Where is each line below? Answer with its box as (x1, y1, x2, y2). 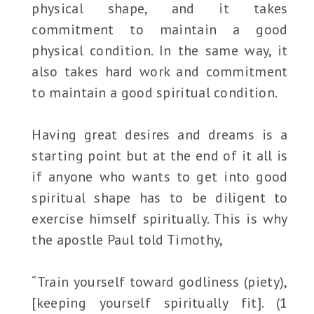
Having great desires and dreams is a (32, 125, 288, 144)
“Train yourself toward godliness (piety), (32, 273, 288, 292)
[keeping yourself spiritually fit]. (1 (32, 294, 288, 313)
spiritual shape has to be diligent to (32, 189, 288, 207)
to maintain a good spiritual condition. (32, 83, 278, 102)
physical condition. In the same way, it (32, 41, 288, 60)
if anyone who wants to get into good (32, 168, 288, 186)
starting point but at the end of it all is (32, 146, 288, 165)
